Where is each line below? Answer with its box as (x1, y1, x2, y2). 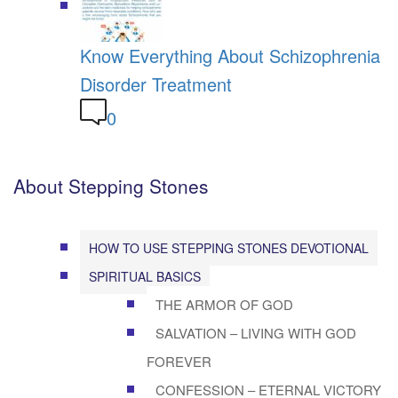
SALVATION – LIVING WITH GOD (155, 322, 356, 342)
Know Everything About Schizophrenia (80, 42, 380, 68)
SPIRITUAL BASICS (89, 267, 201, 285)
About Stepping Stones (13, 171, 209, 199)
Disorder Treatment (80, 70, 232, 97)
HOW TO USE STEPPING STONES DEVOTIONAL (89, 238, 369, 257)
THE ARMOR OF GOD (155, 294, 293, 314)
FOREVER (147, 351, 211, 370)
